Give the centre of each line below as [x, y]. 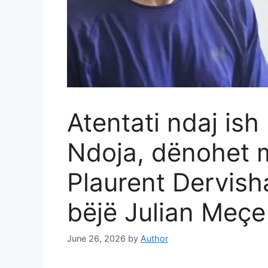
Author [154, 238]
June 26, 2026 [96, 238]
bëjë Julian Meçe [166, 212]
